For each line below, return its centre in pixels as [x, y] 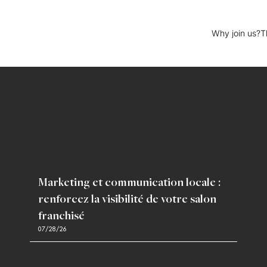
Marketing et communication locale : [129, 183]
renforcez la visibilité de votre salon [127, 200]
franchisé [61, 217]
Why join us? [236, 33]
